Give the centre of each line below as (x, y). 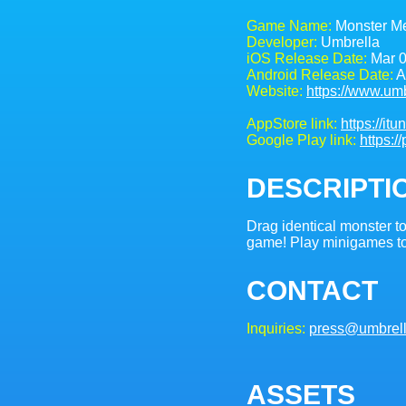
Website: (275, 91)
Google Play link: (301, 140)
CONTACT (312, 290)
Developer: (282, 42)
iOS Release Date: (307, 58)
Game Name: (289, 25)
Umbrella (348, 42)
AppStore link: (292, 123)
